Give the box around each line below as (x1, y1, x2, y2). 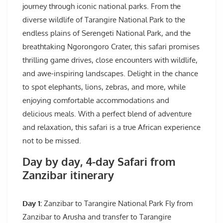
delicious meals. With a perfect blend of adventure (22, 109, 192, 119)
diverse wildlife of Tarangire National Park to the (22, 15, 185, 25)
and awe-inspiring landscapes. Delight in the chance (22, 69, 198, 79)
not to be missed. (22, 136, 81, 146)
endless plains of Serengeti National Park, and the (22, 28, 191, 38)
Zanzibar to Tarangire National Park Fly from (42, 199, 193, 209)
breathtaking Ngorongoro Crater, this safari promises (22, 42, 200, 52)
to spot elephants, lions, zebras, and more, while (22, 82, 186, 92)
